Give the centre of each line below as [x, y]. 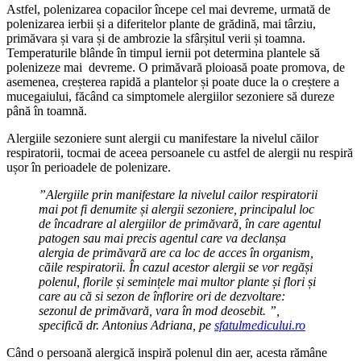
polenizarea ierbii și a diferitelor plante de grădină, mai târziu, [161, 24]
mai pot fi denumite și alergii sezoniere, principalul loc [176, 209]
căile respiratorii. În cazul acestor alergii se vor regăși [176, 267]
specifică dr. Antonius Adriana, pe [127, 325]
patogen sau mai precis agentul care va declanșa [162, 238]
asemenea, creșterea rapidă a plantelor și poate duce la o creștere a [173, 82]
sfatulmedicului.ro [260, 325]
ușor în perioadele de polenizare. [89, 167]
